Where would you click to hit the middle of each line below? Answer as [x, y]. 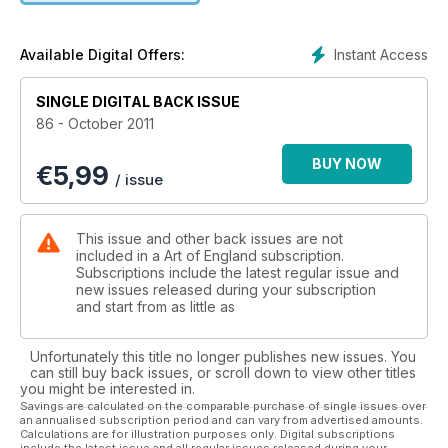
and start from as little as [155, 306]
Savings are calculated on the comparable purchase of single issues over [223, 405]
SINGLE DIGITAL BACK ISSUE [138, 101]
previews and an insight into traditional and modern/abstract [224, 11]
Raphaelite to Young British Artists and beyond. [224, 51]
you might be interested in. [107, 388]
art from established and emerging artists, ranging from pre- [224, 31]
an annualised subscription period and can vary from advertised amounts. [221, 419]
